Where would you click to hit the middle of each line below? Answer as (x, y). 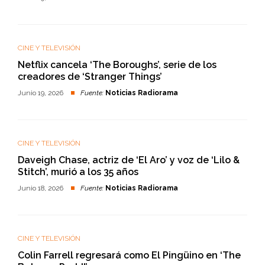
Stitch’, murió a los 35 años (78, 172)
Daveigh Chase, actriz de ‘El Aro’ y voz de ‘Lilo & (129, 160)
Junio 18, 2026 (41, 188)
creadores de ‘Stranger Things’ (90, 77)
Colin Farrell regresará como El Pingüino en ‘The (129, 255)
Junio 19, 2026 (41, 93)
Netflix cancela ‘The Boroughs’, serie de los (117, 65)
